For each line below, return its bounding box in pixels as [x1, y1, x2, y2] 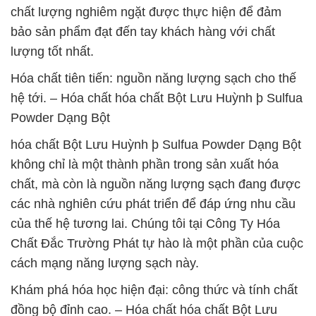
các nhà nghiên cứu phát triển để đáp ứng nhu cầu [11, 197, 296, 211]
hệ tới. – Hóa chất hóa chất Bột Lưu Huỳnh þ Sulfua [11, 91, 303, 105]
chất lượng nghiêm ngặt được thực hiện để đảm [11, 5, 281, 19]
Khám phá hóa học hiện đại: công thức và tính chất [11, 283, 298, 297]
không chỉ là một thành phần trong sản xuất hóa [11, 157, 279, 171]
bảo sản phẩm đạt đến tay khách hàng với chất [11, 25, 275, 39]
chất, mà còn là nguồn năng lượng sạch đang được [11, 177, 300, 191]
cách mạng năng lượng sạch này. [11, 256, 199, 270]
